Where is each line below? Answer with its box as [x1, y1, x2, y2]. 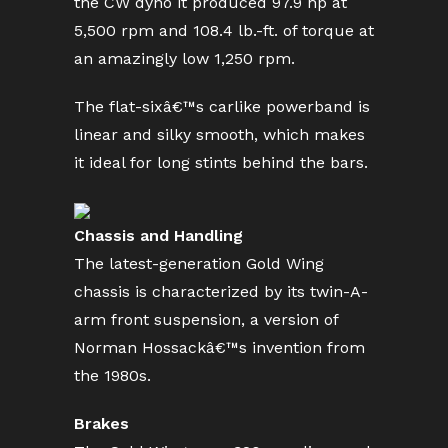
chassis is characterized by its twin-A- [74, 282, 368, 301]
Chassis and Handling [74, 226, 243, 245]
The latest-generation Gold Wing [74, 254, 324, 273]
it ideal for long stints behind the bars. [74, 153, 368, 172]
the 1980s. [74, 366, 151, 385]
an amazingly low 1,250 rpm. [74, 49, 295, 68]
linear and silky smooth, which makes [74, 125, 365, 144]
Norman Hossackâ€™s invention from [74, 338, 365, 357]
